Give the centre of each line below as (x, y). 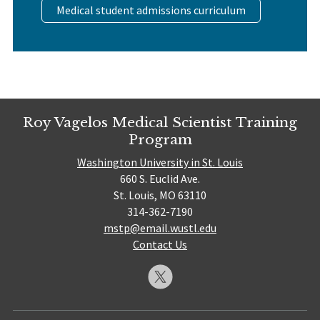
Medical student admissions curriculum (151, 10)
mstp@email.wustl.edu (160, 228)
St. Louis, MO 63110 (160, 195)
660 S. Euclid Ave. (160, 179)
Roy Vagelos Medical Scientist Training (160, 122)
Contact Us (160, 245)
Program (160, 139)
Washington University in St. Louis (160, 162)
